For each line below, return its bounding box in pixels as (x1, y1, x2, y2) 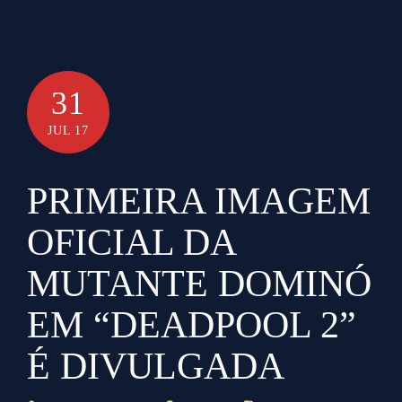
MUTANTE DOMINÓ (27, 262, 371, 304)
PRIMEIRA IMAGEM (27, 179, 371, 222)
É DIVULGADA (27, 345, 284, 387)
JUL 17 (48, 123, 89, 137)
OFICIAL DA (27, 221, 235, 263)
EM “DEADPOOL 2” (27, 303, 356, 345)
